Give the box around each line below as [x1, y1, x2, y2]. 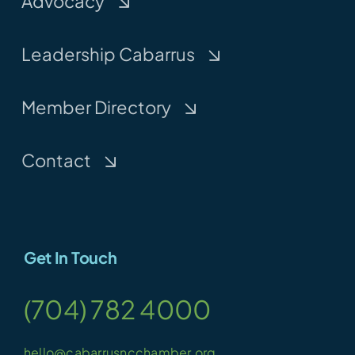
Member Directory [21, 95, 171, 118]
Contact [21, 148, 91, 171]
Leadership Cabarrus [21, 42, 195, 65]
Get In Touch [23, 246, 117, 267]
